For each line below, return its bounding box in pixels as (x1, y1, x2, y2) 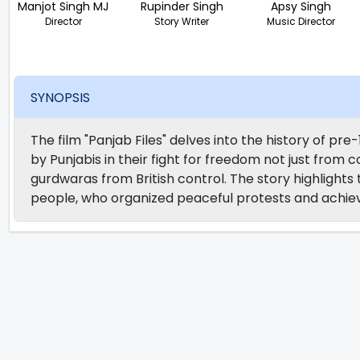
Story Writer (154, 14, 210, 28)
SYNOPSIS (31, 88, 90, 107)
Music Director (266, 14, 335, 28)
